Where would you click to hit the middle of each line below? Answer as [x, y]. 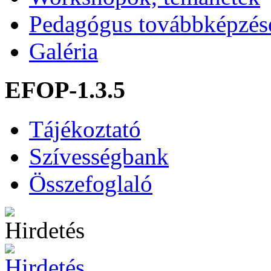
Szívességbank [99, 157]
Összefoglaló [91, 184]
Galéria [64, 51]
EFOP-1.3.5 [65, 90]
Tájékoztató [85, 129]
